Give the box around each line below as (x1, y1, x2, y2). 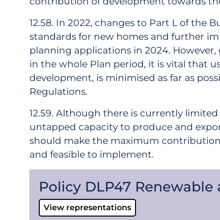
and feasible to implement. (29, 149, 154, 161)
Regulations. (29, 86, 87, 98)
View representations (44, 203, 131, 213)
